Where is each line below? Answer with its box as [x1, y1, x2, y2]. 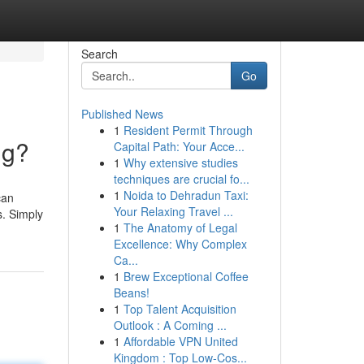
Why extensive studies [123, 154, 238, 171]
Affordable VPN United [123, 333, 238, 349]
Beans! [113, 284, 149, 301]
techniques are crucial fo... [113, 171, 249, 187]
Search [80, 45, 118, 62]
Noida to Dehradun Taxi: [123, 187, 249, 203]
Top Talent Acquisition [123, 301, 236, 317]
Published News [80, 106, 163, 122]
